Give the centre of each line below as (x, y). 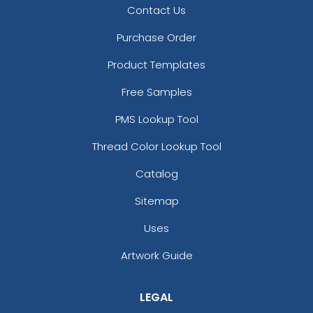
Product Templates (156, 65)
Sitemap (156, 201)
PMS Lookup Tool (156, 119)
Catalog (156, 174)
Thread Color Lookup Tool (156, 147)
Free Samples (156, 92)
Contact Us (156, 10)
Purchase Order (156, 38)
